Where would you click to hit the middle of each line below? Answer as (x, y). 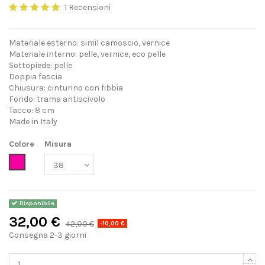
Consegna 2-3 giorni (48, 235)
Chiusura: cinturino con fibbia (66, 88)
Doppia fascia (36, 77)
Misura (58, 144)
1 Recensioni (88, 8)
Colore (22, 144)
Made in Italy (33, 122)
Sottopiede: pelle (41, 66)
